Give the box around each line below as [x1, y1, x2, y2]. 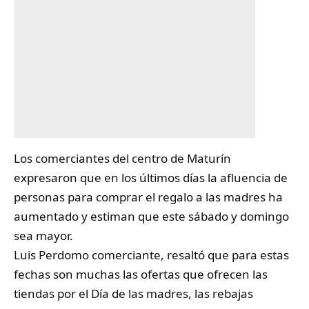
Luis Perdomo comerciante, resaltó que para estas [14, 246, 289, 263]
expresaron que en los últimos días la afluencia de [14, 169, 288, 186]
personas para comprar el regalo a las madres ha [14, 188, 283, 205]
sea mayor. [14, 227, 73, 243]
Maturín [187, 150, 231, 166]
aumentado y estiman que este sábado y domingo [14, 208, 289, 224]
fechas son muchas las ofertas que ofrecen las [14, 266, 268, 282]
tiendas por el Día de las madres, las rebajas [14, 285, 253, 301]
